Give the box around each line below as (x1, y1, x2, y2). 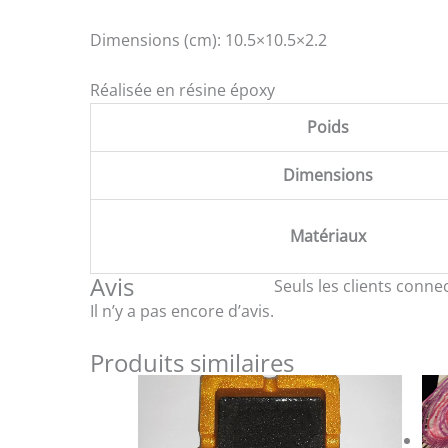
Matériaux (290, 225, 366, 248)
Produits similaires (90, 346, 294, 380)
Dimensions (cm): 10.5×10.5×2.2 (90, 28, 327, 51)
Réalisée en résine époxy (90, 79, 275, 102)
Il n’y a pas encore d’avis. (90, 300, 274, 323)
